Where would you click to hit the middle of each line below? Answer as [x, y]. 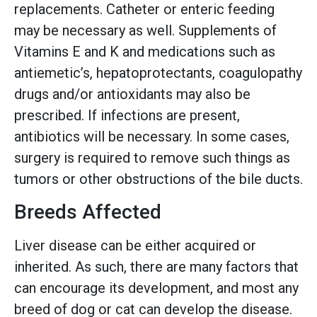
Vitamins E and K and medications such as [145, 52]
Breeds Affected [88, 212]
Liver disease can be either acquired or [135, 245]
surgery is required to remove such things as [152, 158]
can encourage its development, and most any [156, 288]
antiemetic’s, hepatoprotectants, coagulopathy [158, 73]
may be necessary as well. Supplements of [145, 31]
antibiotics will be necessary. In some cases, [152, 137]
